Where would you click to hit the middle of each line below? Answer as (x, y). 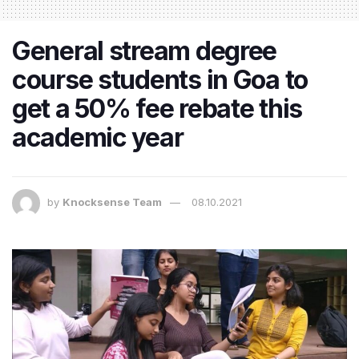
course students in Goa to (160, 79)
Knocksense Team (112, 202)
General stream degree (145, 50)
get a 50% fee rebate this (157, 108)
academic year (98, 137)
